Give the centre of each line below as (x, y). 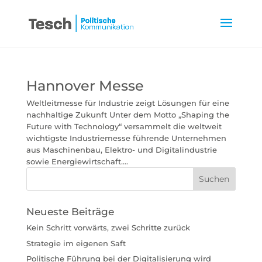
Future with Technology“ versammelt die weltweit (124, 126)
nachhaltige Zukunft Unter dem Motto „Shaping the (127, 115)
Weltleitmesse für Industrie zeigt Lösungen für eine (127, 103)
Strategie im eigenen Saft (76, 243)
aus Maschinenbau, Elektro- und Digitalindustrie (121, 150)
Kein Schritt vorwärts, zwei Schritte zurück (108, 227)
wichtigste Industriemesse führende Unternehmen (126, 138)
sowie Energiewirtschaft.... (77, 161)
